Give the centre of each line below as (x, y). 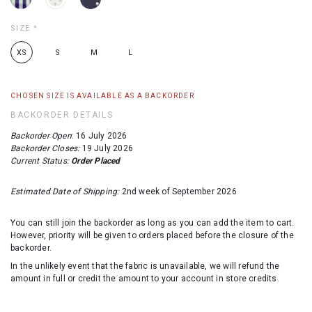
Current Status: (40, 161)
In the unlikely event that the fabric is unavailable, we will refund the (145, 266)
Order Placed (97, 161)
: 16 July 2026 (99, 136)
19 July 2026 (107, 148)
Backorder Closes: (45, 148)
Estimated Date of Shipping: (65, 192)
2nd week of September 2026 (178, 192)
